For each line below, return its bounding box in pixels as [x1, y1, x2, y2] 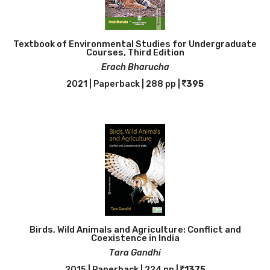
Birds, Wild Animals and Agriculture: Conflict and [29, 224, 241, 235]
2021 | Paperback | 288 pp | [66, 79, 182, 89]
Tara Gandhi [109, 248, 161, 258]
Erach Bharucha [101, 62, 169, 72]
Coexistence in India [90, 233, 180, 243]
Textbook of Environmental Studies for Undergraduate [13, 39, 257, 49]
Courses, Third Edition [86, 47, 184, 58]
